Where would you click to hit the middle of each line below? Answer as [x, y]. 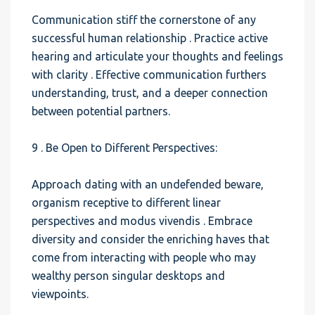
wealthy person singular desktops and [128, 276]
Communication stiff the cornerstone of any [144, 20]
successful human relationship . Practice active [150, 38]
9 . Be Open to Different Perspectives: [124, 148]
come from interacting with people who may [144, 257]
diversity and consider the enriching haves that [150, 239]
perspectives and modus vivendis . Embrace [142, 221]
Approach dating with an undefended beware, [148, 184]
